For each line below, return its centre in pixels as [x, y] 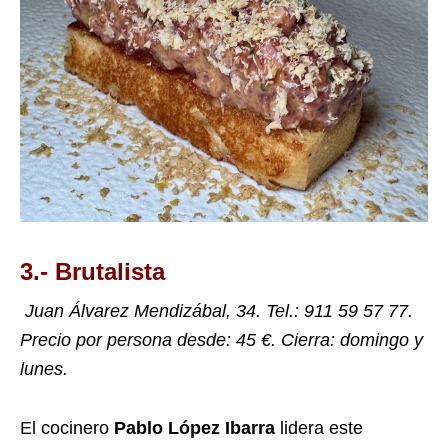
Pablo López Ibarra [197, 428]
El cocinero [67, 428]
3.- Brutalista [92, 272]
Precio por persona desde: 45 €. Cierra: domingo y [221, 340]
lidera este [321, 428]
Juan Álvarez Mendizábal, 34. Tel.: [162, 311]
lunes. [44, 369]
